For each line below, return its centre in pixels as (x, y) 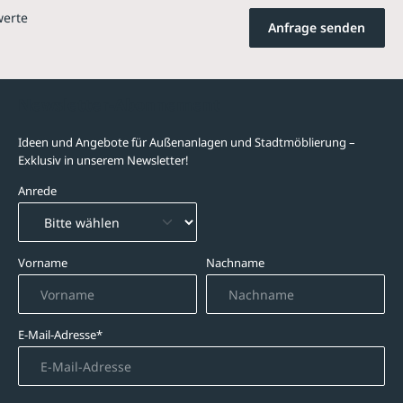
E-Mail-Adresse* (60, 335)
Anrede (37, 191)
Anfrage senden (317, 27)
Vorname (43, 263)
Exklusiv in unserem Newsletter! (103, 160)
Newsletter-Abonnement (119, 104)
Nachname (235, 263)
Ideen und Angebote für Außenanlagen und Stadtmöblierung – (187, 142)
